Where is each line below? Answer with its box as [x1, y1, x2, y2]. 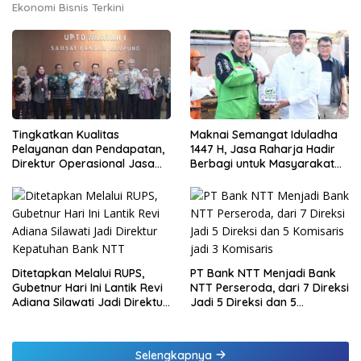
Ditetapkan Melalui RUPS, [12, 265, 144, 280]
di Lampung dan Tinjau [12, 185, 136, 200]
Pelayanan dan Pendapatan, [12, 141, 164, 156]
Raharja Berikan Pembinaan [12, 170, 164, 185]
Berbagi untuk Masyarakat [190, 156, 269, 171]
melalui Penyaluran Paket [190, 170, 326, 185]
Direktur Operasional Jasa [12, 156, 128, 171]
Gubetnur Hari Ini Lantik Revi [12, 280, 163, 295]
